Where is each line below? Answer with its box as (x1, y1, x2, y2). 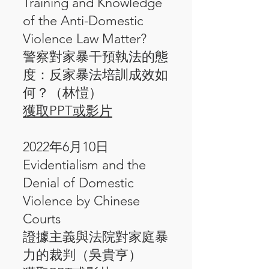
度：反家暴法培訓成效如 (23, 67, 168, 83)
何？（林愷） (23, 85, 102, 101)
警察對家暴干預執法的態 (23, 49, 168, 65)
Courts (23, 211, 61, 227)
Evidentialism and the (23, 157, 146, 173)
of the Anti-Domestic (23, 13, 144, 29)
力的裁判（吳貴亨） (23, 247, 142, 263)
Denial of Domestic (23, 175, 134, 191)
